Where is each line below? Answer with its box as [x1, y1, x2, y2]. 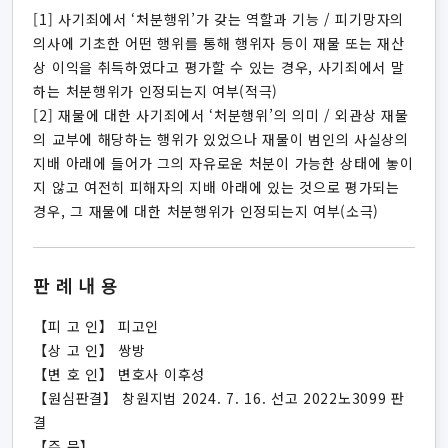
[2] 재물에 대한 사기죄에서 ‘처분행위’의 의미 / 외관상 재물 [33, 105, 409, 125]
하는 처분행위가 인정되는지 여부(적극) [33, 81, 279, 101]
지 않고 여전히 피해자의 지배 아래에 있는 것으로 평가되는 [33, 177, 400, 197]
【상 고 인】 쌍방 [33, 340, 146, 360]
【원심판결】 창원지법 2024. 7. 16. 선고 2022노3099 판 [33, 388, 405, 408]
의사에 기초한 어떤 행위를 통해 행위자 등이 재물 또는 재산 [33, 33, 405, 53]
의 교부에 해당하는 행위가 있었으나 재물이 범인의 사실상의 [33, 129, 409, 149]
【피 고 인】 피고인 [33, 316, 160, 336]
